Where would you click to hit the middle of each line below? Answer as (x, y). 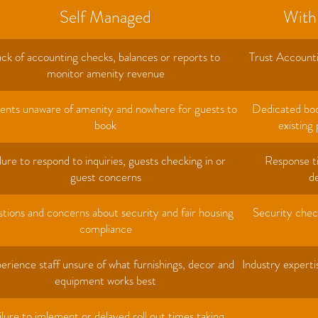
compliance (105, 228)
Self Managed (105, 17)
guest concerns (105, 176)
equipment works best (105, 280)
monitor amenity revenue (105, 73)
